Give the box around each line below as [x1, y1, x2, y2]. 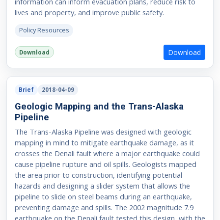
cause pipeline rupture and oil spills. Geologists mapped [14, 159, 196, 169]
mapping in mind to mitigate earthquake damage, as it [14, 137, 194, 148]
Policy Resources [19, 26, 69, 35]
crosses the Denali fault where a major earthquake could [14, 148, 200, 159]
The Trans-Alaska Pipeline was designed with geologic [14, 127, 192, 137]
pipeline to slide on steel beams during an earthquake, [14, 192, 192, 202]
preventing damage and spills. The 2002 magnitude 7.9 [14, 202, 193, 213]
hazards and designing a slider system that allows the [14, 181, 190, 191]
